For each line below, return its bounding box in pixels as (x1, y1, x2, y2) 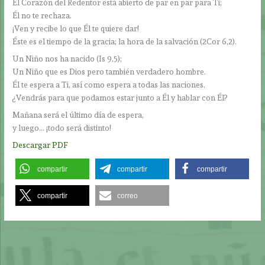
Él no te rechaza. (12, 11, 72, 21)
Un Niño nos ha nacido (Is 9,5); (12, 54, 122, 64)
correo (117, 191, 138, 200)
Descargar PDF (12, 140, 69, 150)
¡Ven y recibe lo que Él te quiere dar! (12, 24, 140, 34)
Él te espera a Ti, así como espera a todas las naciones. (12, 80, 206, 90)
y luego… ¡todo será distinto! (12, 122, 112, 132)
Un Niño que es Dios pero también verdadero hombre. (12, 67, 206, 77)
